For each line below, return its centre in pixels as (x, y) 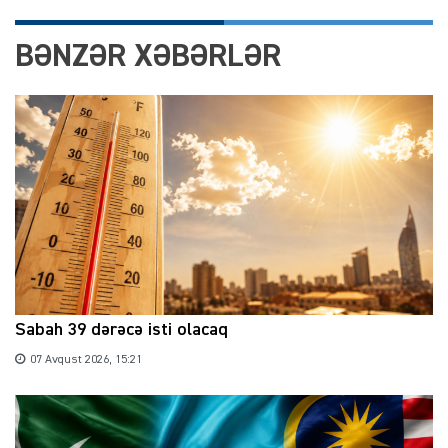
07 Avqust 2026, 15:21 (86, 359)
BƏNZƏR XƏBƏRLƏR (148, 57)
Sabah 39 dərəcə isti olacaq (121, 329)
